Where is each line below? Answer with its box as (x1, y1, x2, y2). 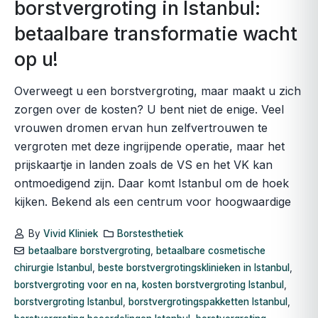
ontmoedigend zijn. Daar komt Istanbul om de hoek (14, 176, 289, 191)
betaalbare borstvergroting (28, 245, 150, 257)
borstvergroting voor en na (14, 279, 136, 291)
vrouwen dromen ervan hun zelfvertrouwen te (14, 121, 268, 136)
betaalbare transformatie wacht (14, 22, 297, 46)
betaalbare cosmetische (155, 245, 265, 257)
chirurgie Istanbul (14, 262, 92, 274)
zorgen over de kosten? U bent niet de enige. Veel (14, 102, 284, 117)
